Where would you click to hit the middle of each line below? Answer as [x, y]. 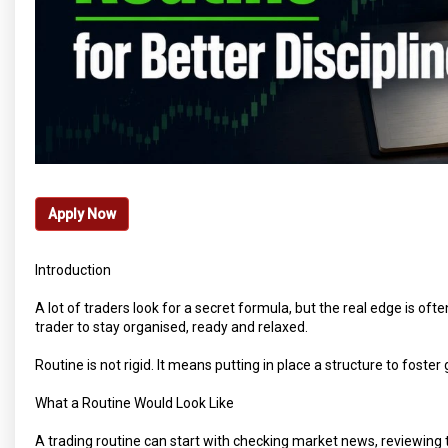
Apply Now [82, 213]
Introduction [73, 269]
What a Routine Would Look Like [134, 402]
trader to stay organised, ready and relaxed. [171, 326]
